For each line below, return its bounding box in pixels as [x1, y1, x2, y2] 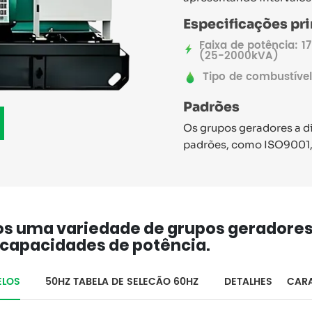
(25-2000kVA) [198, 47, 279, 65]
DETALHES [224, 273, 273, 290]
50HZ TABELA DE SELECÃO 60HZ [45, 273, 199, 290]
